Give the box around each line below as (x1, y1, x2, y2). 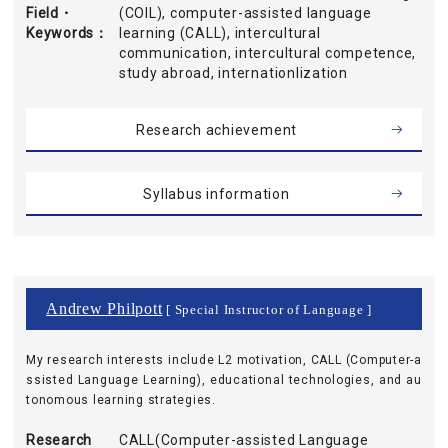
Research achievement (135, 122, 298, 138)
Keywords (26, 25, 95, 41)
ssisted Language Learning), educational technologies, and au (26, 373, 422, 387)
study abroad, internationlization (118, 65, 348, 81)
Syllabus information (143, 186, 290, 202)
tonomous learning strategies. (26, 393, 216, 407)
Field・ (26, 5, 74, 21)
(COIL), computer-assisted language (118, 5, 372, 21)
